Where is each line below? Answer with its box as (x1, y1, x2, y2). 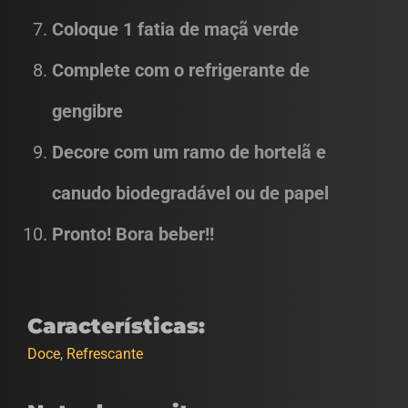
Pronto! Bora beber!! (52, 223, 214, 245)
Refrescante (66, 345, 143, 362)
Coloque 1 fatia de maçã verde (52, 18, 303, 40)
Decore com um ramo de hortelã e (52, 141, 326, 163)
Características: (27, 313, 205, 339)
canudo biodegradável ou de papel (52, 182, 329, 204)
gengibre (52, 100, 127, 122)
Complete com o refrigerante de (52, 59, 310, 81)
